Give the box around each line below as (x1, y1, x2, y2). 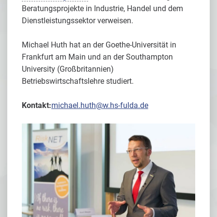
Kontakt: (22, 101, 51, 110)
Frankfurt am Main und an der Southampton (22, 52, 173, 62)
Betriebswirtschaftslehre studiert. (22, 77, 134, 86)
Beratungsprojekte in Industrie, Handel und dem (22, 4, 183, 13)
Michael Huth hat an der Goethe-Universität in (22, 40, 176, 49)
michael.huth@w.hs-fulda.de (51, 101, 148, 110)
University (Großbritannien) (22, 64, 114, 74)
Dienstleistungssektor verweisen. (22, 16, 133, 25)
